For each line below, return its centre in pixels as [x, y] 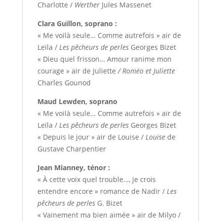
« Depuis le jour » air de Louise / [91, 137]
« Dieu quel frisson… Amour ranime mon [104, 59]
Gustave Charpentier [72, 149]
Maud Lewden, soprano [77, 102]
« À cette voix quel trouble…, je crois [96, 180]
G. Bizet [109, 203]
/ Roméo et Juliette [146, 71]
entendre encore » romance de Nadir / [102, 191]
